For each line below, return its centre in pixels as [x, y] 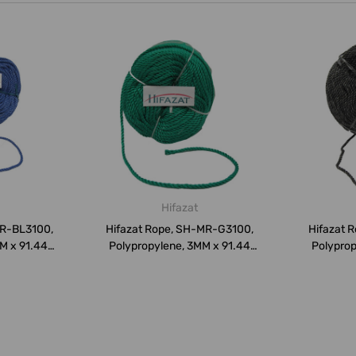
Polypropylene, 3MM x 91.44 [179, 246]
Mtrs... [179, 263]
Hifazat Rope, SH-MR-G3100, [179, 230]
